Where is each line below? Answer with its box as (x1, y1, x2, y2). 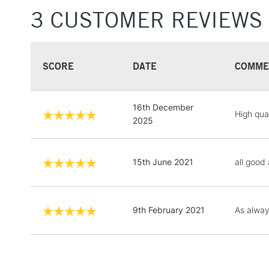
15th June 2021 (133, 156, 193, 167)
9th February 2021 (133, 204, 205, 215)
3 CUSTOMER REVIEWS (31, 6, 262, 33)
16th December (133, 101, 193, 112)
